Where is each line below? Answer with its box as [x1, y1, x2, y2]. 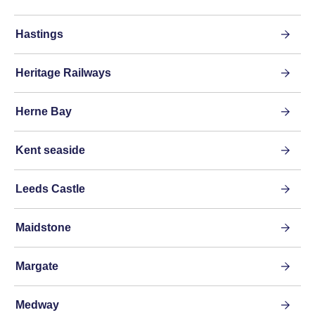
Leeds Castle [15, 183, 85, 195]
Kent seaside [15, 144, 85, 157]
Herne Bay [15, 105, 72, 118]
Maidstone [15, 221, 71, 234]
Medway [15, 299, 59, 311]
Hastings [15, 28, 63, 41]
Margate [15, 260, 58, 273]
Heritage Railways [15, 67, 111, 79]
